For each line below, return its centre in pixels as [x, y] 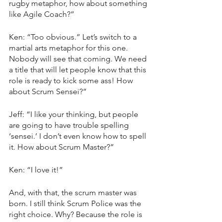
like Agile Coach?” [42, 14]
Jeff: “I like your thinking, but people [75, 114]
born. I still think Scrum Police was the [76, 203]
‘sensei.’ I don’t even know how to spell [79, 136]
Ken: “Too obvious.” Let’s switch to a [74, 37]
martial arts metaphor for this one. [69, 48]
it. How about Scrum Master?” [61, 147]
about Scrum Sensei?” [48, 91]
